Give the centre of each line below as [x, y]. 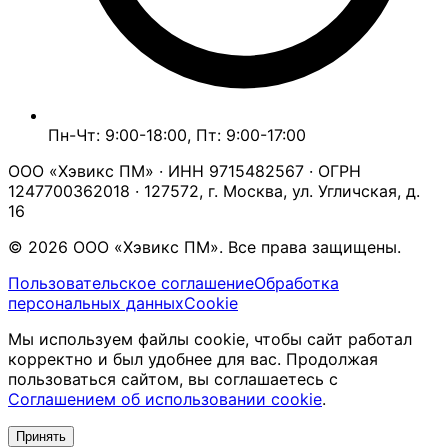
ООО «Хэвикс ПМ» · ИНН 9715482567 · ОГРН [184, 170]
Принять [41, 436]
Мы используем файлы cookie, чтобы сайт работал [210, 338]
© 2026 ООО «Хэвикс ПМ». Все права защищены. [204, 246]
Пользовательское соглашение [131, 282]
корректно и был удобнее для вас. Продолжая [193, 358]
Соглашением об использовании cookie [165, 398]
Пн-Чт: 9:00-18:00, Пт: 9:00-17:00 [177, 134]
